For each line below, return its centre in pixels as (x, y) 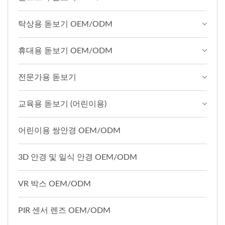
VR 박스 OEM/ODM (54, 184)
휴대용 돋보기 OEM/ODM (65, 50)
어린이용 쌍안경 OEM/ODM (69, 130)
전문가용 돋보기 (47, 77)
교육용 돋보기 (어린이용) (62, 104)
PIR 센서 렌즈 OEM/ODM (64, 210)
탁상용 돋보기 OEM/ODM (65, 24)
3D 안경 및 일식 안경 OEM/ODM (78, 157)
